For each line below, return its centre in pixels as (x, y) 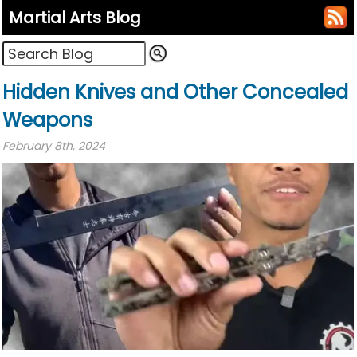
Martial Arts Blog (75, 18)
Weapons (47, 120)
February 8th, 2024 (54, 146)
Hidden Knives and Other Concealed (175, 92)
